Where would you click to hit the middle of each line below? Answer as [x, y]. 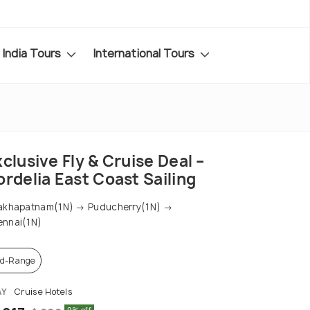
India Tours [33, 53]
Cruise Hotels [42, 292]
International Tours [145, 53]
